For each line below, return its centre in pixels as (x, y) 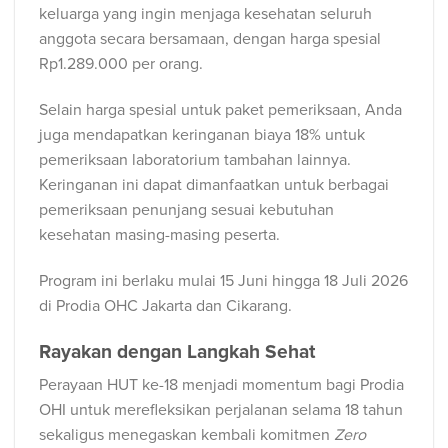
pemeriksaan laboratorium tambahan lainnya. (195, 160)
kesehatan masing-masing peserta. (159, 235)
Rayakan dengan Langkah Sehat (177, 351)
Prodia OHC (97, 305)
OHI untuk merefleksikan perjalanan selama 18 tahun (221, 410)
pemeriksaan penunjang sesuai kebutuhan (186, 210)
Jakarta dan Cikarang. (215, 305)
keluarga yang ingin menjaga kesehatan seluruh (205, 14)
